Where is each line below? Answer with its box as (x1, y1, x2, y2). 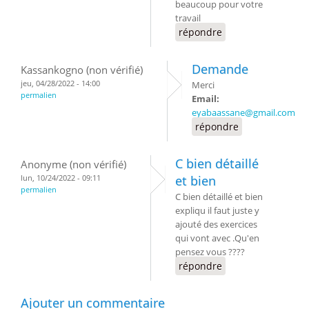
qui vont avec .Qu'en (175, 231, 259, 244)
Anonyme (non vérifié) (21, 157, 126, 171)
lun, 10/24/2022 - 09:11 (21, 172, 101, 183)
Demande (192, 60, 248, 77)
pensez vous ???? (175, 245, 245, 258)
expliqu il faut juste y (175, 203, 259, 217)
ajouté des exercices (175, 217, 257, 230)
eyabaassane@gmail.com (192, 106, 295, 119)
